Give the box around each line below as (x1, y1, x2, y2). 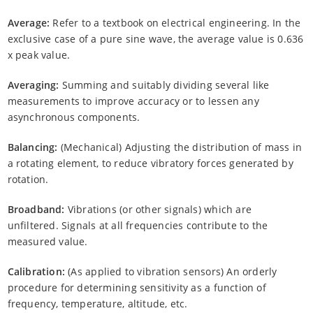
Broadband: (7, 202, 65, 216)
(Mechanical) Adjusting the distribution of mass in (57, 140, 303, 154)
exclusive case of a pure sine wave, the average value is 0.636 (7, 31, 304, 45)
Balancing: (7, 140, 58, 154)
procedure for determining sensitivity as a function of (7, 280, 266, 294)
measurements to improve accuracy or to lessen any (7, 94, 259, 108)
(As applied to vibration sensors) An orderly (65, 264, 277, 278)
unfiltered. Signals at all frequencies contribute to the (7, 218, 268, 232)
